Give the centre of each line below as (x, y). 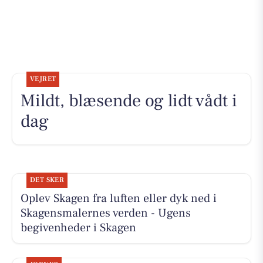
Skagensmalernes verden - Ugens (105, 213)
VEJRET (43, 79)
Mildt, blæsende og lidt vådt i (129, 101)
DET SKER (47, 180)
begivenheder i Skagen (78, 227)
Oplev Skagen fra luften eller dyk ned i (118, 198)
